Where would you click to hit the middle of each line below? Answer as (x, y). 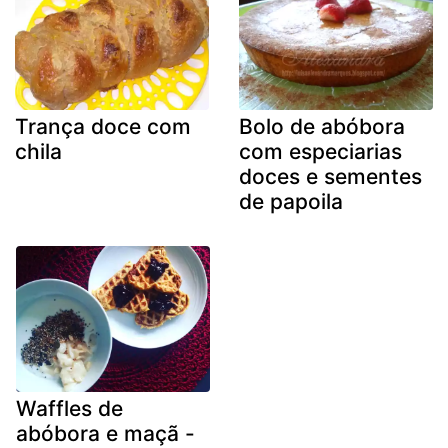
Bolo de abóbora (322, 127)
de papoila (291, 202)
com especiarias (320, 152)
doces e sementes (330, 177)
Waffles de (69, 408)
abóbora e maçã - (105, 433)
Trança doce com (103, 127)
